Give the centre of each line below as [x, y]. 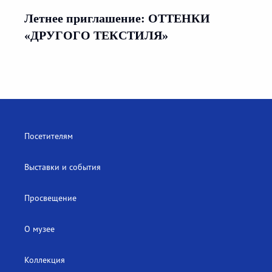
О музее [39, 229]
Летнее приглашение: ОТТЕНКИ [117, 19]
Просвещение [50, 198]
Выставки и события [63, 167]
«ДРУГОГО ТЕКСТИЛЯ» [96, 36]
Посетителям [49, 136]
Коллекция [45, 260]
